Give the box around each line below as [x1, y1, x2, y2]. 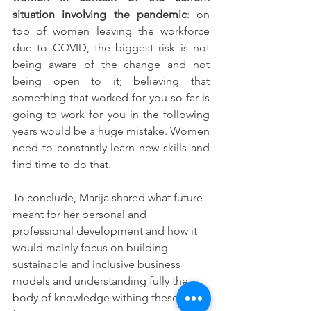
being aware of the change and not [12, 57, 210, 71]
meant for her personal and [12, 207, 149, 221]
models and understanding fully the [12, 274, 191, 287]
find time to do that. [12, 157, 111, 171]
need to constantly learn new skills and [12, 140, 210, 154]
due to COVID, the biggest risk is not [12, 40, 210, 54]
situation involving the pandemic [12, 7, 187, 21]
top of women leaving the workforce [12, 24, 210, 37]
